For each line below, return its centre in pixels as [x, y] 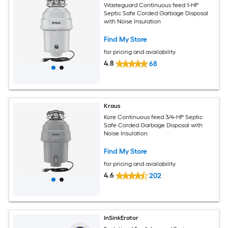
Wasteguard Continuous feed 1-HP [151, 5]
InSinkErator [121, 218]
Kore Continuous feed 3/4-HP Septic [153, 117]
